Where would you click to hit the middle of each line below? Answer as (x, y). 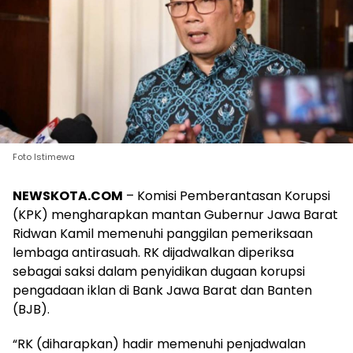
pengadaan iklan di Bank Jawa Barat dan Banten (162, 290)
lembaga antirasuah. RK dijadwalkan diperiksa (153, 252)
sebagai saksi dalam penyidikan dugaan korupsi (159, 271)
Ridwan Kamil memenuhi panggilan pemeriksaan (163, 233)
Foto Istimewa (44, 156)
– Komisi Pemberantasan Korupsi (227, 195)
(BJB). (31, 309)
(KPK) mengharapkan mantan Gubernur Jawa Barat (175, 214)
